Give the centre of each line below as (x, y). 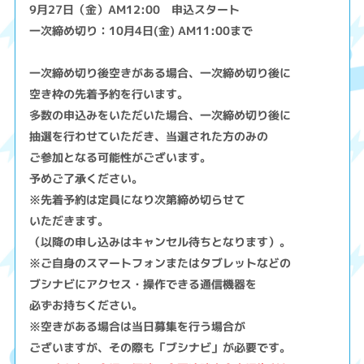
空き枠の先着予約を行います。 (109, 94)
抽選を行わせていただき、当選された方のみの (149, 136)
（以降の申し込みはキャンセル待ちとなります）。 (160, 242)
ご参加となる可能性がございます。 (121, 158)
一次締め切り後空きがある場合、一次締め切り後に (160, 73)
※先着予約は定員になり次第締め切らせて (138, 200)
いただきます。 (69, 221)
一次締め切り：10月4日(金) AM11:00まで (141, 31)
